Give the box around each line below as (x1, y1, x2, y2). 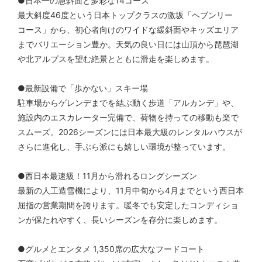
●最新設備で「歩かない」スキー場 (18, 83, 148, 94)
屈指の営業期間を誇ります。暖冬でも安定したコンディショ (18, 200, 239, 211)
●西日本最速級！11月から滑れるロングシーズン (18, 171, 197, 181)
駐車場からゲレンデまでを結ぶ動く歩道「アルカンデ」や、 (18, 98, 239, 108)
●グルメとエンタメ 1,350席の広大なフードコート (18, 244, 205, 254)
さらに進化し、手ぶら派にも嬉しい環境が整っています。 (18, 142, 230, 152)
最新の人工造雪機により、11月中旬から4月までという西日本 (18, 185, 244, 196)
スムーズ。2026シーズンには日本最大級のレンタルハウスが (18, 127, 242, 137)
